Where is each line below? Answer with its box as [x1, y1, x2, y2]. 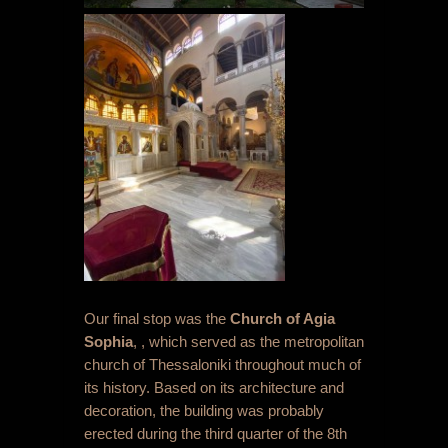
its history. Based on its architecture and [84, 378, 344, 396]
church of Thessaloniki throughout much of [84, 355, 361, 373]
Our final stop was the [84, 309, 230, 327]
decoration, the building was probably [84, 401, 324, 419]
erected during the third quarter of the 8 [84, 424, 335, 442]
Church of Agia [230, 309, 335, 327]
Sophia [84, 332, 133, 350]
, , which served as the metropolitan [133, 332, 364, 350]
